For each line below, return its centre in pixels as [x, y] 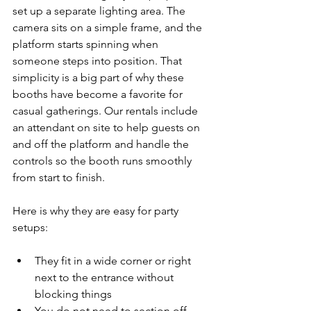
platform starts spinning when [87, 44]
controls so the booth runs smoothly [103, 161]
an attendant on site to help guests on [108, 127]
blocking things [73, 294]
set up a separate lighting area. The [100, 11]
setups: [30, 227]
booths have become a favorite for [99, 94]
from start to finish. [59, 177]
